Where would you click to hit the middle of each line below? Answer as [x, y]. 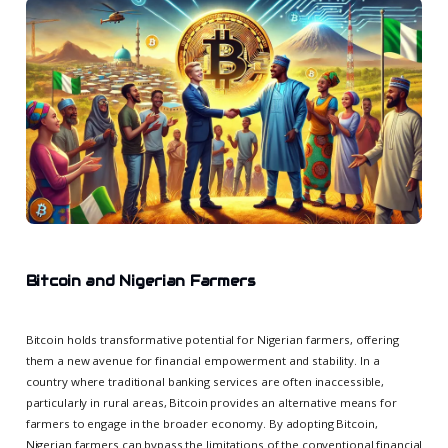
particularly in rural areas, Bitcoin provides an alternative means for [211, 403]
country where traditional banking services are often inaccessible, [205, 382]
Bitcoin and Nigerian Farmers [140, 281]
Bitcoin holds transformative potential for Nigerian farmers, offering [212, 340]
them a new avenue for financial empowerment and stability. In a [202, 361]
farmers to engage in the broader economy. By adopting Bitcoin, [201, 424]
